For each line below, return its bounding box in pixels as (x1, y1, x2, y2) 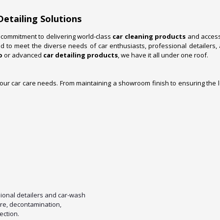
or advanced (2, 51, 43, 60)
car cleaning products (112, 32, 186, 41)
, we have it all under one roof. (118, 51, 208, 60)
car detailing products (43, 51, 118, 60)
